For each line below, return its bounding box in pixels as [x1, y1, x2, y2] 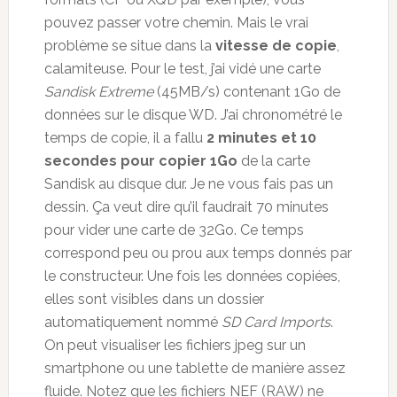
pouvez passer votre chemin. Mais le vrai [43, 13, 308, 31]
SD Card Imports [221, 313, 331, 331]
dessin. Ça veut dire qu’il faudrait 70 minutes [43, 198, 329, 215]
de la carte [237, 152, 310, 169]
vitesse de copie [214, 36, 337, 54]
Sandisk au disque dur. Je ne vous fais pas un [43, 175, 333, 192]
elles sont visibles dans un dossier [43, 290, 264, 307]
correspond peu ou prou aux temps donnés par [43, 244, 352, 261]
